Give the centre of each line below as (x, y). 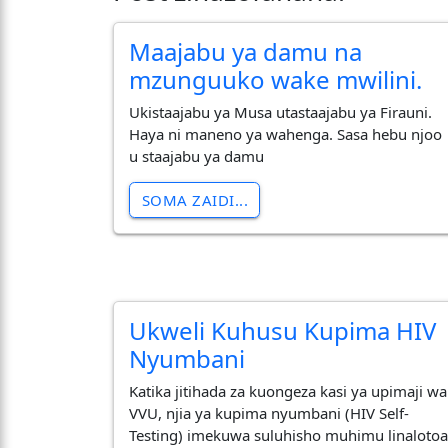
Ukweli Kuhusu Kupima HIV (283, 330)
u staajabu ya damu (197, 156)
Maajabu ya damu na (246, 51)
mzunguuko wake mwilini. (276, 79)
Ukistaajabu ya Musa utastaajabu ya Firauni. (281, 112)
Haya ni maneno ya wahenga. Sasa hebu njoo (286, 134)
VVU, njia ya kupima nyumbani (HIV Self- (269, 413)
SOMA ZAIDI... (194, 200)
